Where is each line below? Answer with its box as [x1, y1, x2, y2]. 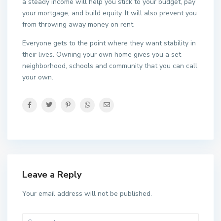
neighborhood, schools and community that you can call [22, 61, 197, 71]
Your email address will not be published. [22, 189, 152, 199]
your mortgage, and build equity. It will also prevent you [22, 8, 197, 18]
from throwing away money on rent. [22, 20, 135, 30]
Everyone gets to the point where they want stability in [22, 38, 196, 48]
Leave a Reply [22, 169, 81, 181]
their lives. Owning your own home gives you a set [22, 50, 181, 60]
